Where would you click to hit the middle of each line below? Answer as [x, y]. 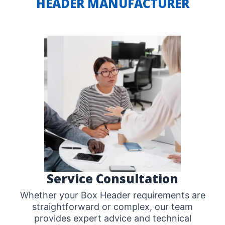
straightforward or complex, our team [113, 207]
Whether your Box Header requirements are [113, 195]
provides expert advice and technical [113, 218]
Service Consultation [113, 179]
